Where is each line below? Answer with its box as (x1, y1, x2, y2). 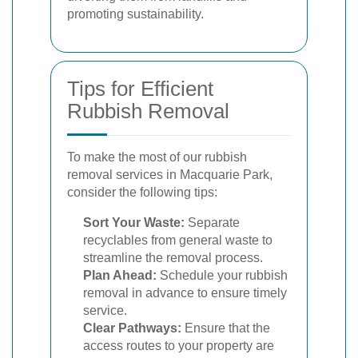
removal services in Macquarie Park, (67, 167, 272, 181)
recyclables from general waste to (83, 233, 272, 247)
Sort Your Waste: (83, 215, 185, 229)
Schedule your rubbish (157, 268, 288, 282)
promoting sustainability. (67, 6, 204, 21)
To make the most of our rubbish (67, 149, 247, 164)
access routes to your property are (83, 338, 274, 352)
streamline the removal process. (83, 250, 263, 265)
